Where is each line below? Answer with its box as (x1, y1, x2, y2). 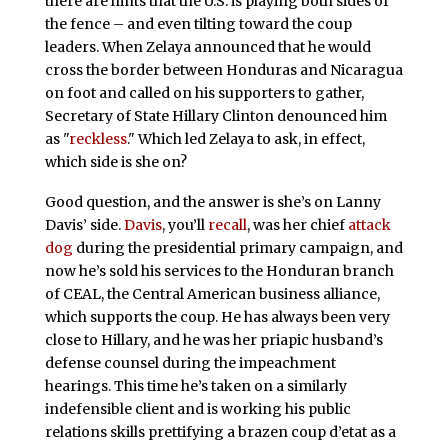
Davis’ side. (44, 215, 124, 234)
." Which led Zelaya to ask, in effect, (126, 129, 365, 148)
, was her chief (246, 215, 348, 234)
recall (207, 215, 247, 234)
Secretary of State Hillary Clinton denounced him (44, 106, 387, 125)
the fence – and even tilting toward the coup (44, 14, 352, 33)
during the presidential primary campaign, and (72, 238, 403, 257)
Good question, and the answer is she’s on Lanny (44, 192, 381, 211)
